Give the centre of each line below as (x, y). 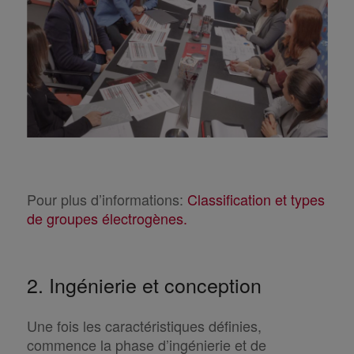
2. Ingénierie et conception (144, 284)
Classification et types (256, 199)
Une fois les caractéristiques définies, (144, 325)
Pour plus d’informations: (107, 199)
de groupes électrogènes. (107, 218)
